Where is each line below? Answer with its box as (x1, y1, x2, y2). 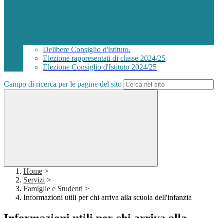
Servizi (23, 176, 45, 184)
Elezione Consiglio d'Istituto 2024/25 (43, 63, 157, 72)
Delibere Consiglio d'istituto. (43, 45, 130, 54)
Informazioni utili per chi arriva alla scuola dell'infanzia (23, 193, 192, 202)
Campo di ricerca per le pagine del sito (4, 80, 122, 89)
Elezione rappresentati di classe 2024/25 (43, 54, 165, 63)
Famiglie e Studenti (23, 184, 83, 193)
